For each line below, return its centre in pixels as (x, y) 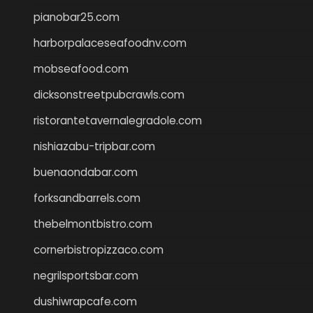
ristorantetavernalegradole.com (118, 120)
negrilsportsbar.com (86, 275)
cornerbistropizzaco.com (99, 249)
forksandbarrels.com (87, 198)
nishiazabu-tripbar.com (94, 146)
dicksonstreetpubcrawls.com (109, 94)
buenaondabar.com (86, 172)
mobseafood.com (81, 68)
